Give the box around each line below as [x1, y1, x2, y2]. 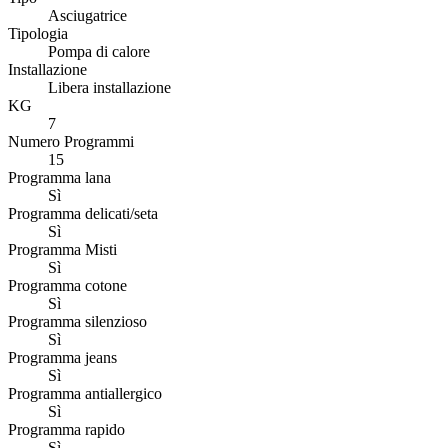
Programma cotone [8, 277, 127, 295]
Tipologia [8, 25, 68, 43]
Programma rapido [8, 421, 125, 439]
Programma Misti [8, 241, 117, 259]
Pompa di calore [48, 43, 150, 61]
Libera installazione [48, 79, 171, 97]
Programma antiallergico [8, 385, 162, 403]
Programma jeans [8, 349, 117, 367]
